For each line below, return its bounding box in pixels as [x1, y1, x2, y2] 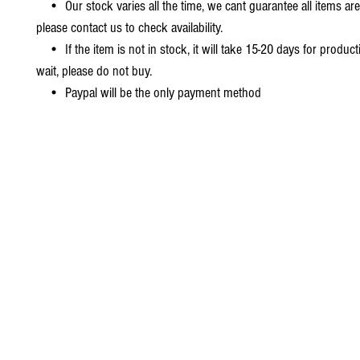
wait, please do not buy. [36, 62, 152, 80]
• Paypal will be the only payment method [36, 84, 264, 101]
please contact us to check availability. [36, 18, 223, 36]
